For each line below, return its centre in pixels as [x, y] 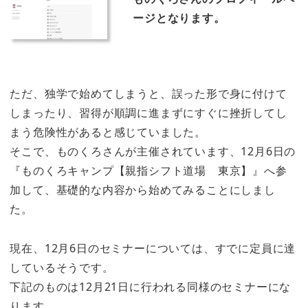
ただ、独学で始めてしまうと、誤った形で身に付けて [148, 94]
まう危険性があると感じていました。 [108, 132]
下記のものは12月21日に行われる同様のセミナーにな [151, 287]
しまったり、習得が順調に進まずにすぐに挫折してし [148, 113]
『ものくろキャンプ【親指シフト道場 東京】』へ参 [148, 171]
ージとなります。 [179, 18]
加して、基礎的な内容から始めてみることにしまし [143, 190]
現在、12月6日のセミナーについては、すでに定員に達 [153, 249]
